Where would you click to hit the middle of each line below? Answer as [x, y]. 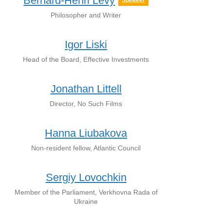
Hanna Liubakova [86, 133]
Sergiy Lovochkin [86, 177]
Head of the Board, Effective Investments [86, 59]
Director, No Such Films [86, 104]
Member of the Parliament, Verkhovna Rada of [86, 192]
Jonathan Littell [86, 89]
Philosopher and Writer [86, 15]
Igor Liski [86, 45]
